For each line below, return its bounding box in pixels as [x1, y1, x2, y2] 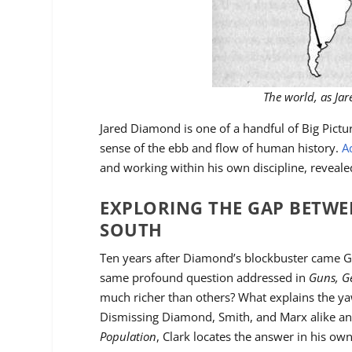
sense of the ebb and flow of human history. [100, 140, 343, 156]
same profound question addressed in [100, 269, 310, 286]
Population [100, 328, 157, 345]
